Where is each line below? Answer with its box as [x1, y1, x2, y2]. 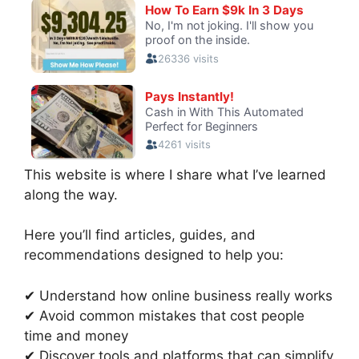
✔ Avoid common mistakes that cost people [24, 307, 305, 324]
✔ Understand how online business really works [24, 287, 333, 304]
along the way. [24, 186, 118, 203]
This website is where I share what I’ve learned [24, 166, 326, 183]
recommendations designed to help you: [24, 247, 284, 264]
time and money [24, 327, 128, 344]
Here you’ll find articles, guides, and [24, 227, 256, 244]
